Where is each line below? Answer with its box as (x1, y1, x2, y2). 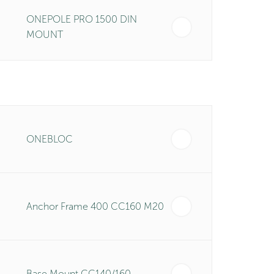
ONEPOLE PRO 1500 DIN (26, 13, 137, 25)
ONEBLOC (26, 133, 73, 145)
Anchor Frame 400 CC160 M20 (26, 201, 164, 212)
